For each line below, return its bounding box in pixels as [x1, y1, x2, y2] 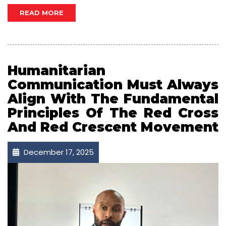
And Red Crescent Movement [8, 119, 218, 136]
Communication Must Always [8, 77, 218, 93]
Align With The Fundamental [8, 91, 218, 107]
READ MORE [20, 9, 64, 17]
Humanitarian [8, 63, 105, 79]
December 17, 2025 [22, 147, 94, 158]
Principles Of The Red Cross [8, 105, 218, 122]
